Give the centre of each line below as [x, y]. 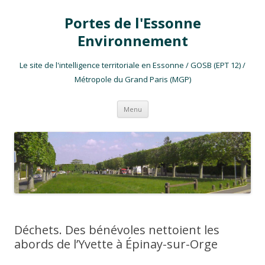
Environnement [132, 41]
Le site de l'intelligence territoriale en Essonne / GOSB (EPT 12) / [132, 65]
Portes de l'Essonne [132, 23]
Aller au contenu [179, 104]
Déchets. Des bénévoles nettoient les [117, 230]
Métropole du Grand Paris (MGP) [132, 79]
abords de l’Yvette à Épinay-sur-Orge [116, 244]
